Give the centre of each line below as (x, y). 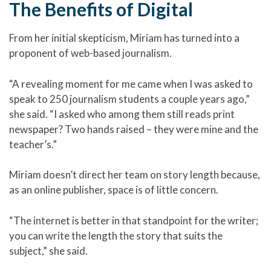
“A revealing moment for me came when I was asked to (131, 83)
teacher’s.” (33, 144)
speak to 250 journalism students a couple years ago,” (129, 99)
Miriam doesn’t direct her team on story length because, (135, 175)
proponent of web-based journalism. (90, 53)
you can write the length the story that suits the (116, 235)
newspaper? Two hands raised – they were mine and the (134, 129)
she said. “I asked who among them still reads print (122, 114)
